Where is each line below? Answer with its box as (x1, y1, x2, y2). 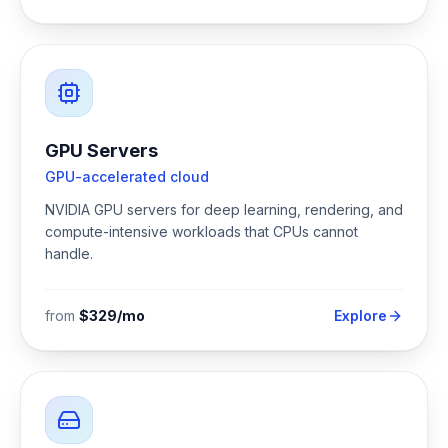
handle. (45, 245, 93, 262)
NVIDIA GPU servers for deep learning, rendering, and (45, 201, 403, 218)
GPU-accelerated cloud (45, 168, 209, 185)
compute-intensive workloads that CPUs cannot (45, 223, 358, 240)
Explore (334, 307, 387, 324)
